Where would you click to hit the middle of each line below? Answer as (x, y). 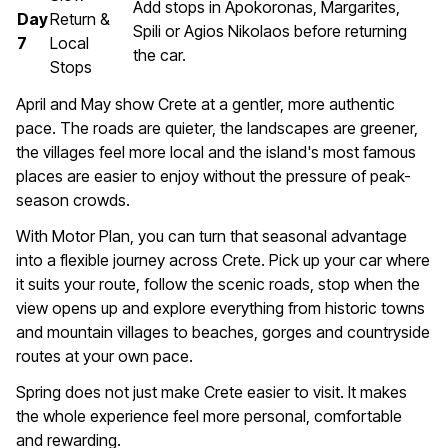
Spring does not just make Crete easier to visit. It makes (211, 392)
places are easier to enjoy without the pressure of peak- (213, 176)
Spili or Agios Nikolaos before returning (270, 31)
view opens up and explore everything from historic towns (220, 308)
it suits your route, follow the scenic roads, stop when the (218, 284)
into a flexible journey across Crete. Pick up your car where (223, 260)
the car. (159, 55)
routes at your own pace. (104, 356)
